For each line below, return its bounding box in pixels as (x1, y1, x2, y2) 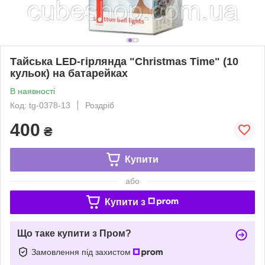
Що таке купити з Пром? (17, 228, 131, 238)
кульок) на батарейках (10, 67, 128, 79)
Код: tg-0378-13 (10, 100, 70, 110)
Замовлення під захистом (31, 247, 133, 257)
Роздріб (85, 100, 114, 110)
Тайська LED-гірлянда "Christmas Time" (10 (10, 55, 238, 67)
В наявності (10, 86, 55, 96)
